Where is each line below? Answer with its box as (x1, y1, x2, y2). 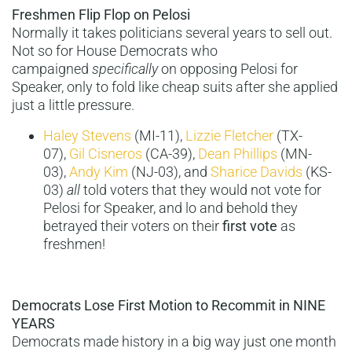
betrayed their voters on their (43, 218, 222, 235)
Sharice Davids (211, 163, 302, 181)
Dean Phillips (198, 145, 277, 163)
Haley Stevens (43, 127, 131, 145)
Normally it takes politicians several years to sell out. (12, 24, 332, 42)
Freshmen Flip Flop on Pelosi (12, 6, 190, 24)
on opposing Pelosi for (158, 60, 298, 78)
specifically (92, 60, 158, 78)
